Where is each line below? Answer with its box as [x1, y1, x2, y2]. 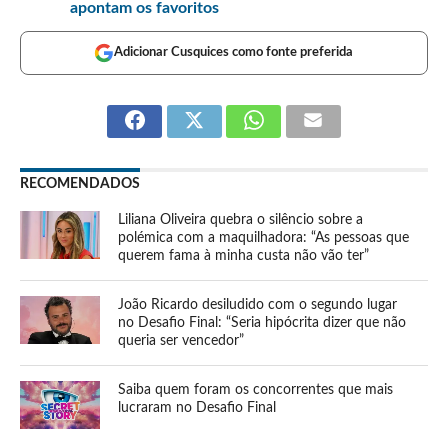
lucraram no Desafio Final [118, 400, 277, 416]
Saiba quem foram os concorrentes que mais [118, 382, 394, 398]
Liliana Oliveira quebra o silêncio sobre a [118, 212, 364, 228]
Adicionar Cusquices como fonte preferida [114, 46, 354, 60]
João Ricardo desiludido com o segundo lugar [118, 297, 398, 313]
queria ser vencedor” [118, 333, 245, 349]
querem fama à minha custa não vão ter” [118, 248, 370, 264]
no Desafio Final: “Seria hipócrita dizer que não [118, 315, 407, 331]
